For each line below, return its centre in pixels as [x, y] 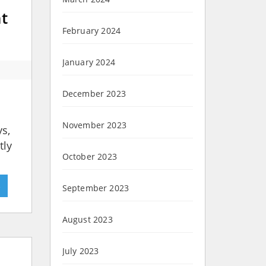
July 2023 [80, 251]
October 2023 [89, 157]
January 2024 [88, 62]
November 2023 [94, 125]
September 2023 [96, 188]
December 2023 [94, 94]
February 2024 [91, 31]
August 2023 [87, 220]
